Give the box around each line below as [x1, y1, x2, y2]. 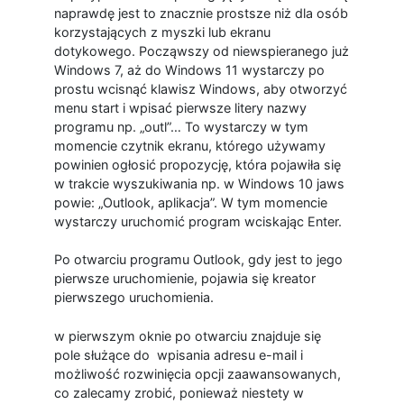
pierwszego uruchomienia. [53, 289, 214, 306]
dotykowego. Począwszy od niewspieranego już [53, 42, 349, 59]
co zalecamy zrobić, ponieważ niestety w [53, 384, 304, 400]
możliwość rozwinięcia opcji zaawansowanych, [53, 365, 341, 381]
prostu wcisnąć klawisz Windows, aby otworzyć [53, 80, 347, 96]
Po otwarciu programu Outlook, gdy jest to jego [53, 252, 343, 268]
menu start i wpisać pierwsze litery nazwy [53, 99, 307, 115]
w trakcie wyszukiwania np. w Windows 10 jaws [53, 175, 344, 191]
